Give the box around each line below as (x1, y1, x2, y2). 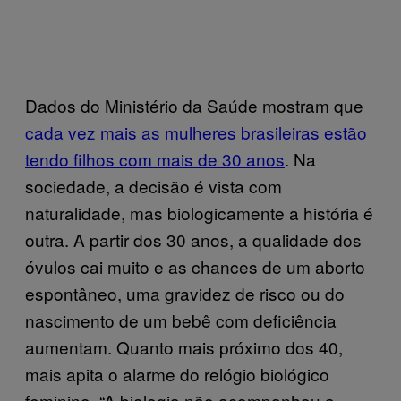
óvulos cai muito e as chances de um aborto (25, 253, 365, 278)
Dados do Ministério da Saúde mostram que (25, 92, 363, 117)
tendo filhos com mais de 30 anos (25, 146, 285, 171)
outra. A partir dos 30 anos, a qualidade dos (25, 226, 362, 252)
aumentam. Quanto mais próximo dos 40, (25, 334, 343, 359)
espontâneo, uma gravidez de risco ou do (25, 280, 345, 305)
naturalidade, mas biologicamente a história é (25, 200, 373, 225)
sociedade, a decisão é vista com (25, 173, 282, 198)
